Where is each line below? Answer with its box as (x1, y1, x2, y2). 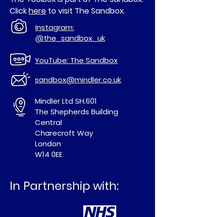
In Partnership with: (10, 178, 119, 194)
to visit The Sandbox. (46, 5, 125, 16)
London (35, 139, 61, 149)
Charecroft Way (35, 128, 93, 138)
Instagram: (35, 22, 74, 32)
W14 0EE (35, 149, 62, 159)
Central (35, 117, 62, 127)
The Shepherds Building (35, 107, 118, 117)
